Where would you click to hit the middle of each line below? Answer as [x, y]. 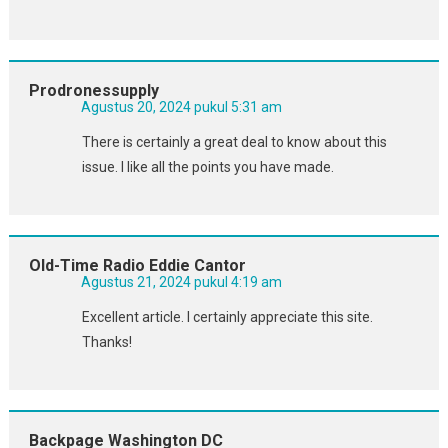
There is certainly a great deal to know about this [234, 141]
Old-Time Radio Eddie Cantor [137, 265]
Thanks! [106, 341]
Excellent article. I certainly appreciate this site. [227, 316]
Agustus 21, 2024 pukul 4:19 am [181, 281]
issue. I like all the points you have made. [207, 166]
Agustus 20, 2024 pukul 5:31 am [181, 106]
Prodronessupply [93, 90]
